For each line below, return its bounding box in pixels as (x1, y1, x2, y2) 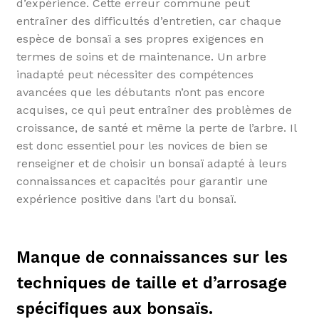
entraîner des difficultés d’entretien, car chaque (16, 14, 281, 28)
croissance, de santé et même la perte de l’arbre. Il (16, 121, 296, 135)
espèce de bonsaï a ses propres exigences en (16, 32, 263, 46)
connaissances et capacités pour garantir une (16, 174, 268, 188)
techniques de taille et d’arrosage (16, 273, 287, 293)
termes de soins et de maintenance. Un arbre (16, 50, 266, 63)
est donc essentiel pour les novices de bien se (16, 139, 268, 152)
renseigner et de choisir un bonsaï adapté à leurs (16, 157, 287, 170)
